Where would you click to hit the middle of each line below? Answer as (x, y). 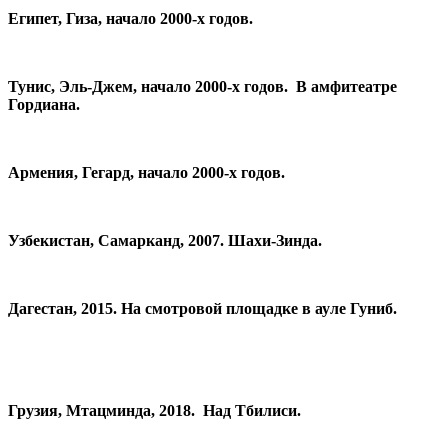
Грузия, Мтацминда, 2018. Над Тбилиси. (156, 410)
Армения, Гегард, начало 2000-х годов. (148, 172)
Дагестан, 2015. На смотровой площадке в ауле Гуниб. (204, 308)
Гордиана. (44, 104)
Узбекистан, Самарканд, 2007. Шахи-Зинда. (167, 240)
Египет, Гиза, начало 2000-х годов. (130, 18)
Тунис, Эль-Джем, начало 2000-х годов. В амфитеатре (202, 86)
